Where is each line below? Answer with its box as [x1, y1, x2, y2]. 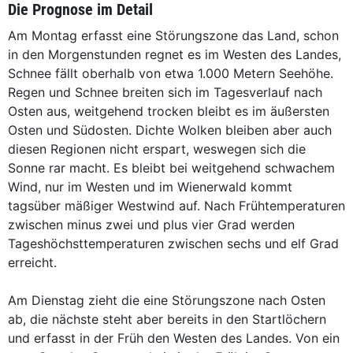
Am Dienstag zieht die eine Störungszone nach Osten [8, 292, 325, 308]
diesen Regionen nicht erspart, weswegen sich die [8, 141, 306, 157]
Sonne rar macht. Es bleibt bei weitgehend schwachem [8, 160, 335, 176]
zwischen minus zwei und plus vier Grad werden [8, 217, 295, 232]
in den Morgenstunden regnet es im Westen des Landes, [8, 46, 341, 62]
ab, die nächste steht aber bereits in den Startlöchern [8, 311, 326, 327]
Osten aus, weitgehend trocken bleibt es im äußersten [8, 103, 329, 119]
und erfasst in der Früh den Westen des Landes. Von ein [8, 330, 340, 346]
